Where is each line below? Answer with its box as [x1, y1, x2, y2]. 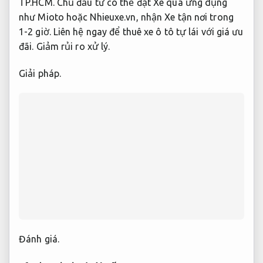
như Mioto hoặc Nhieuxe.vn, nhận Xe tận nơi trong [19, 11, 234, 22]
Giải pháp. [19, 68, 61, 79]
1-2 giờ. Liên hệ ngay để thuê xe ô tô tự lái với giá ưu [19, 26, 244, 37]
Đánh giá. [19, 234, 59, 245]
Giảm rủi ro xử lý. [36, 41, 110, 52]
